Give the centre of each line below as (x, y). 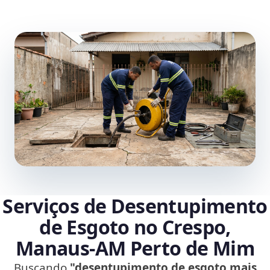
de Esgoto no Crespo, (135, 227)
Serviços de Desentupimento (135, 206)
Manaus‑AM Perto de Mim (135, 248)
